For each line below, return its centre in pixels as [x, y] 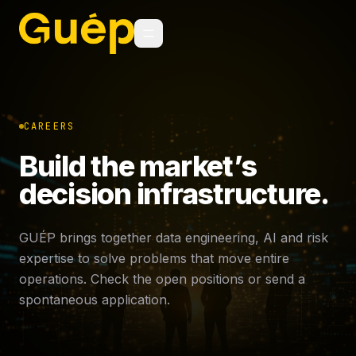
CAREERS [50, 126]
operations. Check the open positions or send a [162, 279]
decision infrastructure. [174, 194]
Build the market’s [138, 166]
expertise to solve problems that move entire [154, 258]
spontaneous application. [95, 300]
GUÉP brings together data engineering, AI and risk [174, 238]
